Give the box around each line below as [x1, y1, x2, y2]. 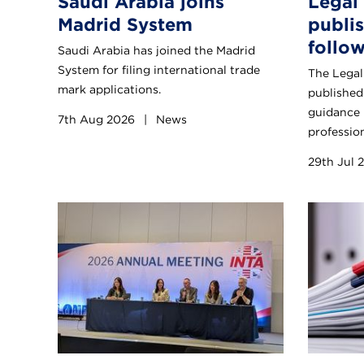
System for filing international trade [58, 63, 260, 77]
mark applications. [58, 83, 161, 97]
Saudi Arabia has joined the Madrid [58, 44, 255, 58]
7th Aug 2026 [58, 113, 138, 127]
